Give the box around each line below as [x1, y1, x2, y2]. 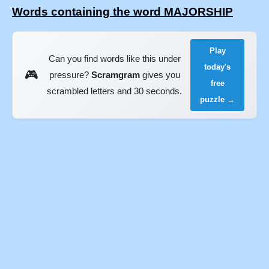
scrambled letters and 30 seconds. [47, 86, 183, 97]
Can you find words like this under [48, 53, 181, 64]
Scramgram [91, 70, 140, 80]
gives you [139, 70, 180, 80]
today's [204, 62, 231, 71]
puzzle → [200, 94, 235, 104]
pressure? [49, 70, 91, 80]
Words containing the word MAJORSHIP [12, 5, 233, 19]
